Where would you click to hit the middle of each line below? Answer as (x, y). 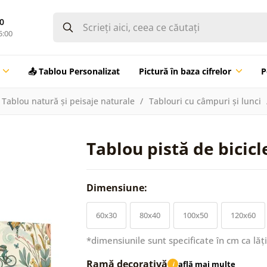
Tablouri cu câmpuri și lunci (205, 101)
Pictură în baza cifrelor (185, 71)
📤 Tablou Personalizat (74, 71)
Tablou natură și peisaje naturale (68, 101)
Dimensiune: (118, 187)
